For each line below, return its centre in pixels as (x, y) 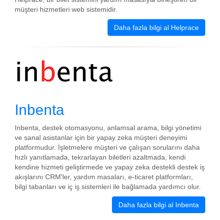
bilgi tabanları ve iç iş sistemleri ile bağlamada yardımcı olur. (108, 187)
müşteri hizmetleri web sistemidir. (66, 9)
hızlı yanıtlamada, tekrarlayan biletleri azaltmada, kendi (100, 157)
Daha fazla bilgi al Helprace (156, 27)
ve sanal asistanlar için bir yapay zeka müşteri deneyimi (101, 137)
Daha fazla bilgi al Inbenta (159, 205)
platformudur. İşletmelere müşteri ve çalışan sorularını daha (107, 147)
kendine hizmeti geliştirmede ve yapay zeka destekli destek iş (110, 167)
